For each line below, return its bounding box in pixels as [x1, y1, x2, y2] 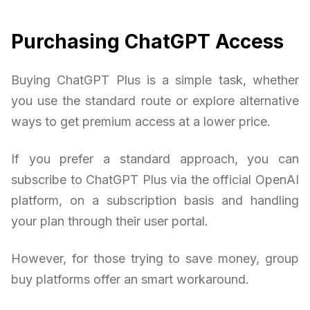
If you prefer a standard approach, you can [11, 151, 299, 166]
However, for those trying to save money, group [11, 250, 299, 266]
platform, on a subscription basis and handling [11, 192, 299, 208]
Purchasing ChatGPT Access [11, 29, 284, 53]
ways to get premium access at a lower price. [11, 113, 271, 129]
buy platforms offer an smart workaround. [11, 271, 249, 286]
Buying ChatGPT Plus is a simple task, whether [11, 72, 299, 87]
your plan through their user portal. [11, 213, 208, 228]
